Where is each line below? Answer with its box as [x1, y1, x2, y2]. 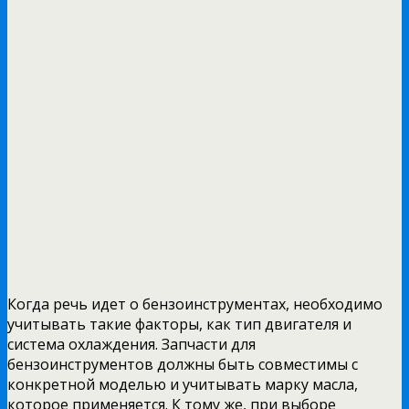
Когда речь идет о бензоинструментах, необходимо [7, 293, 383, 314]
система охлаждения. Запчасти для [7, 333, 256, 354]
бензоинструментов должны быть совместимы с [7, 353, 358, 374]
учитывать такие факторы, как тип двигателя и [7, 313, 351, 334]
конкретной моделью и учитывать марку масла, [7, 373, 358, 394]
